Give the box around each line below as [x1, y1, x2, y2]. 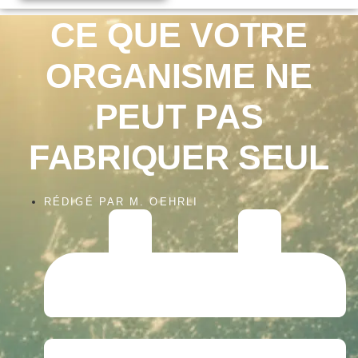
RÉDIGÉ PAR [44, 196, 125, 209]
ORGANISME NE [46, 57, 312, 96]
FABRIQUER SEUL [29, 138, 329, 177]
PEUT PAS [94, 97, 264, 137]
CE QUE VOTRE [50, 16, 308, 55]
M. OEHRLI [125, 196, 198, 209]
